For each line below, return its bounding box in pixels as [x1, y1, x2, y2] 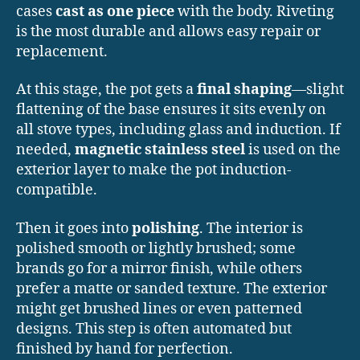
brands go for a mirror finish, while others [16, 259, 302, 278]
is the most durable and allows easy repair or [16, 22, 321, 41]
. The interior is [199, 219, 303, 238]
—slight [292, 80, 344, 100]
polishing [132, 219, 199, 238]
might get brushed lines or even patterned [16, 299, 302, 318]
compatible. [16, 181, 97, 200]
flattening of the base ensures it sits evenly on [16, 100, 326, 120]
